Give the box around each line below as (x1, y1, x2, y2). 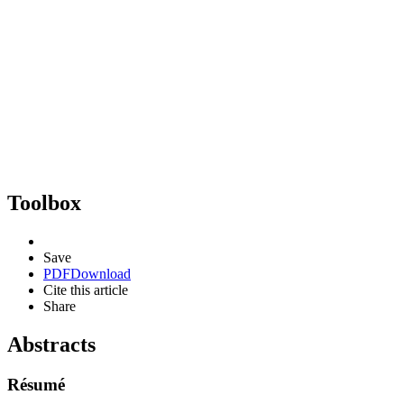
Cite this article (43, 281, 128, 298)
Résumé (7, 374, 65, 394)
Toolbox (7, 190, 81, 215)
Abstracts (7, 332, 96, 356)
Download (70, 265, 131, 281)
